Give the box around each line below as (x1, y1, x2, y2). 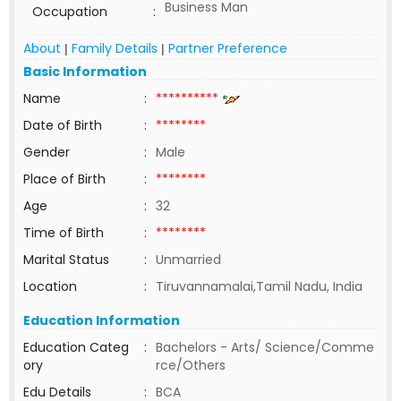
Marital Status (23, 251, 109, 269)
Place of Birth (23, 170, 106, 188)
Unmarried (156, 251, 221, 269)
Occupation (32, 3, 107, 21)
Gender (23, 143, 70, 161)
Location (23, 277, 77, 295)
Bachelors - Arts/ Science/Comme (156, 338, 374, 356)
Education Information (23, 311, 180, 329)
